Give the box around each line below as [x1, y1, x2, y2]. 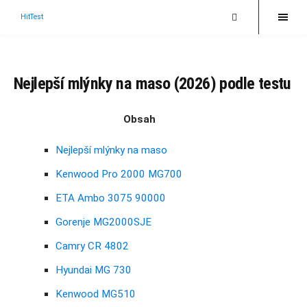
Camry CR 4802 [56, 240, 129, 253]
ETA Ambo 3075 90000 [56, 192, 166, 205]
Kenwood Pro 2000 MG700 [56, 168, 182, 181]
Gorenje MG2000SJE [56, 216, 151, 229]
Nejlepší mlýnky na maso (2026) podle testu [14, 74, 291, 93]
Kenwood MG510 [56, 288, 136, 301]
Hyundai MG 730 [56, 264, 132, 277]
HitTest [21, 13, 43, 21]
